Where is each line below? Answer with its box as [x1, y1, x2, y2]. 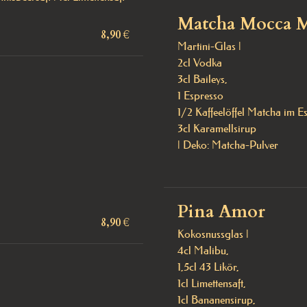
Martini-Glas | [177, 39, 241, 53]
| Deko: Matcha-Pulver [177, 138, 278, 151]
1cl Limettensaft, [177, 276, 246, 290]
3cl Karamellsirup [177, 121, 259, 135]
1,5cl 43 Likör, [177, 260, 242, 273]
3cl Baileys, [177, 72, 228, 86]
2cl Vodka [177, 56, 225, 69]
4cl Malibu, [177, 243, 232, 257]
